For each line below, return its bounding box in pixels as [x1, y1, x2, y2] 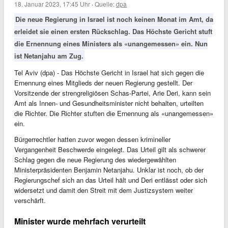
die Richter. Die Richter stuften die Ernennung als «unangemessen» [14, 108, 213, 118]
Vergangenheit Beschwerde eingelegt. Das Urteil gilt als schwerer [14, 145, 206, 154]
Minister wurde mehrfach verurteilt [14, 215, 146, 227]
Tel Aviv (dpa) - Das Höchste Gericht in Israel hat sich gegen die [14, 68, 204, 77]
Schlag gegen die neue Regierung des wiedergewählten [14, 155, 176, 164]
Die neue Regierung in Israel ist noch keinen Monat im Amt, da [15, 14, 213, 24]
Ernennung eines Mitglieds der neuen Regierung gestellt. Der [14, 78, 192, 88]
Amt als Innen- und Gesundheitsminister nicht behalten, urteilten [14, 98, 204, 108]
